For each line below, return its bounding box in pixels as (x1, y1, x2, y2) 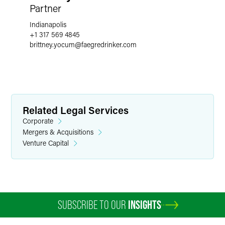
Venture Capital (23, 138, 69, 148)
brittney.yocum (30, 40, 75, 49)
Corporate (23, 116, 53, 126)
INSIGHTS (128, 198, 161, 211)
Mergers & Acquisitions (23, 127, 93, 137)
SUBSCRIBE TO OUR (58, 198, 128, 211)
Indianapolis (30, 20, 66, 29)
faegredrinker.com (81, 40, 137, 49)
